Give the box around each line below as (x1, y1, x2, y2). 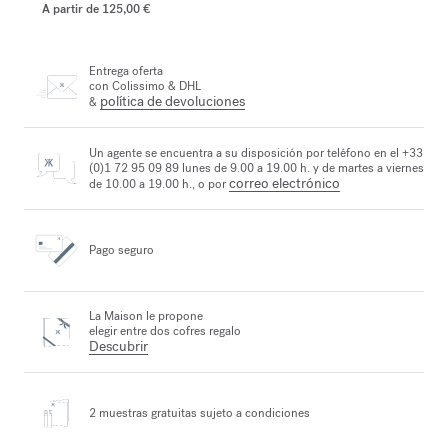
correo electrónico (229, 173, 340, 193)
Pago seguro (89, 241, 154, 258)
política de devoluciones (100, 92, 245, 112)
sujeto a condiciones (197, 405, 310, 422)
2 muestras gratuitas (89, 405, 197, 422)
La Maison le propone (89, 307, 203, 324)
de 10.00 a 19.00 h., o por (89, 175, 229, 192)
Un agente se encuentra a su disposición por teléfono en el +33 (89, 144, 423, 161)
